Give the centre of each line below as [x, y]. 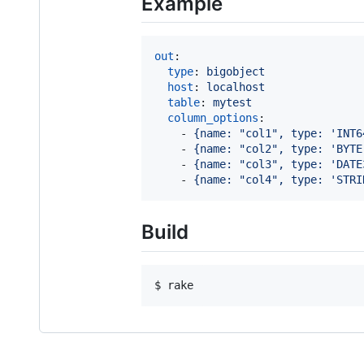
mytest [232, 103]
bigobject [236, 72]
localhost [236, 87]
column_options [213, 118]
